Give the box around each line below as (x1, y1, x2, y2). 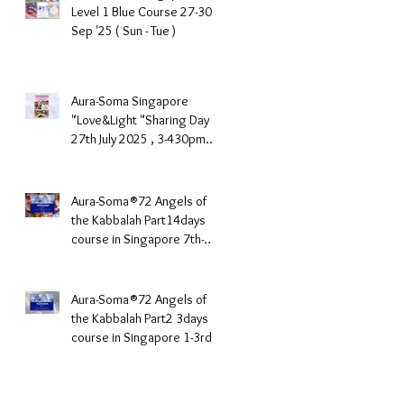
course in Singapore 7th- (71, 231, 204, 248)
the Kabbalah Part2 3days (71, 310, 208, 327)
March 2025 (71, 348, 136, 365)
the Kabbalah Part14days (71, 212, 206, 229)
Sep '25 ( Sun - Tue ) (115, 23, 176, 40)
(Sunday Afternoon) (71, 150, 175, 167)
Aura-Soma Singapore (71, 93, 188, 110)
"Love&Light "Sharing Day (71, 112, 209, 129)
